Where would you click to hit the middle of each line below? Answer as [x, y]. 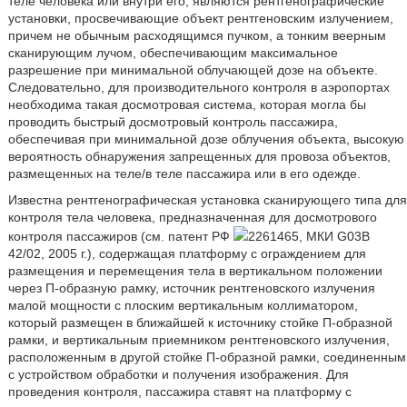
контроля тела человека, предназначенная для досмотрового [192, 217]
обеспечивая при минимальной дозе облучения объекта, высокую [206, 139]
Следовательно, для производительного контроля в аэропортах [199, 87]
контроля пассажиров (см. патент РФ [120, 236]
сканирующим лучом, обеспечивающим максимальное [173, 53]
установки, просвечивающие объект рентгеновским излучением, [200, 18]
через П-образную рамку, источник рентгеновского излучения [191, 288]
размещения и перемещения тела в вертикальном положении [195, 271]
